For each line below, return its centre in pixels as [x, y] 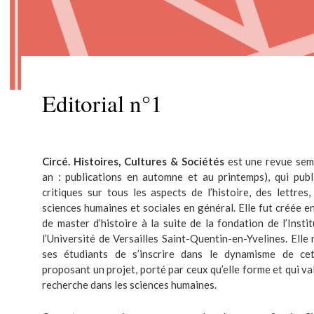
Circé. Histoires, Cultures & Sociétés [133, 161]
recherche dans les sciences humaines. [129, 285]
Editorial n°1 [102, 103]
